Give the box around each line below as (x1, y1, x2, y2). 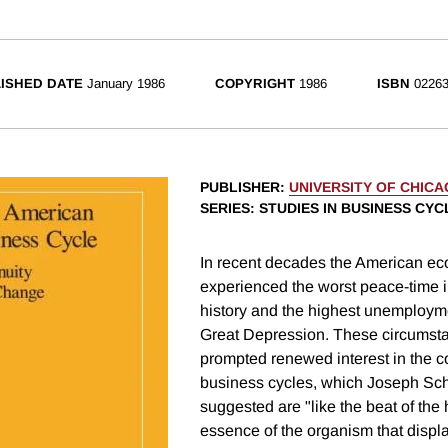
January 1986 (87, 76, 165, 92)
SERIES (200, 200, 250, 217)
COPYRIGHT (215, 76, 295, 92)
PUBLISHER (200, 179, 280, 196)
